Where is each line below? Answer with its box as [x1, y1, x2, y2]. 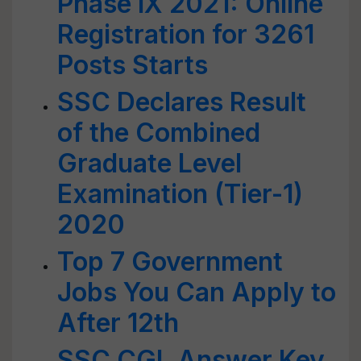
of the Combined [57, 117, 260, 148]
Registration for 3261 [57, 19, 314, 50]
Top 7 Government [57, 246, 283, 277]
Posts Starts [57, 49, 208, 81]
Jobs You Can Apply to [57, 276, 336, 308]
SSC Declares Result [57, 86, 306, 118]
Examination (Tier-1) [57, 178, 303, 210]
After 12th [57, 307, 179, 338]
